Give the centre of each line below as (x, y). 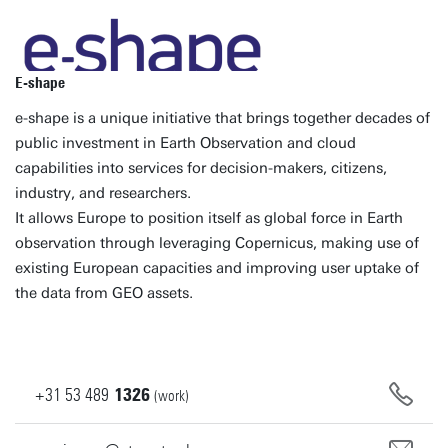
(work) (171, 396)
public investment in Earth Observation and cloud (185, 143)
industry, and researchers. (103, 193)
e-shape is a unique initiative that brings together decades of (222, 118)
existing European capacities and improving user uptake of (217, 268)
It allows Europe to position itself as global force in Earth (209, 218)
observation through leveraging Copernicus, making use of (217, 243)
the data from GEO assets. (104, 293)
